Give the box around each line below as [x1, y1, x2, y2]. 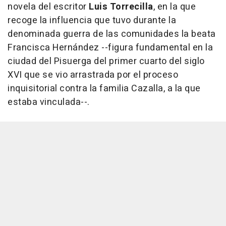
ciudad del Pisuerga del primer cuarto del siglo [8, 54, 205, 68]
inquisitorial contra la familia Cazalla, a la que [8, 81, 201, 95]
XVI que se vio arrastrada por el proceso [8, 68, 178, 82]
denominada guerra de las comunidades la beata [8, 27, 216, 41]
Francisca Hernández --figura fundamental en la [8, 40, 213, 54]
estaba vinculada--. [8, 95, 90, 109]
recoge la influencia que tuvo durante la [8, 13, 176, 27]
